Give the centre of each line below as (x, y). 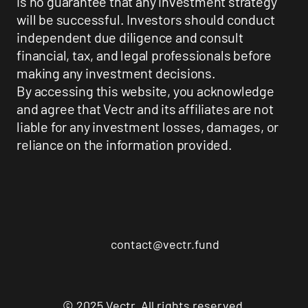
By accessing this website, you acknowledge (145, 91)
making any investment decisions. (116, 73)
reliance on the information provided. (124, 145)
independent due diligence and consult (130, 37)
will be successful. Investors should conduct (146, 20)
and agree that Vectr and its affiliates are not (145, 109)
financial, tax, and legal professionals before (144, 55)
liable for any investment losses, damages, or (148, 127)
